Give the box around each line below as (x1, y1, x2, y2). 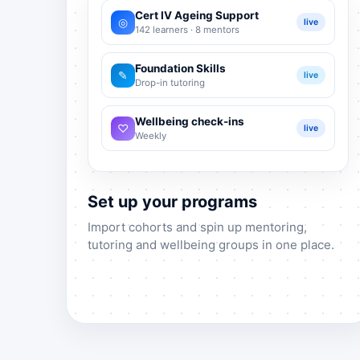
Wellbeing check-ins (135, 115, 244, 129)
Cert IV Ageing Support (135, 9, 259, 22)
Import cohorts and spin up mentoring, (88, 219, 307, 235)
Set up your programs (88, 192, 257, 212)
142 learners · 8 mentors (135, 24, 239, 36)
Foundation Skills (135, 62, 226, 76)
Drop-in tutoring (135, 77, 205, 89)
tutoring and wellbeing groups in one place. (88, 237, 334, 253)
